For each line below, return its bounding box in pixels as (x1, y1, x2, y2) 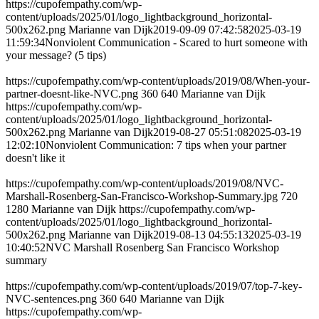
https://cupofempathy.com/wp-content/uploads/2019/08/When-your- (6, 75, 310, 88)
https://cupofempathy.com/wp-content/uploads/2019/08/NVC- (6, 177, 283, 190)
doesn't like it (6, 152, 65, 164)
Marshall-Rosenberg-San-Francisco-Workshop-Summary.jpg (6, 190, 278, 203)
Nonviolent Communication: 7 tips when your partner (46, 139, 286, 152)
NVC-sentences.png (6, 293, 97, 305)
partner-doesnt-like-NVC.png (6, 88, 138, 100)
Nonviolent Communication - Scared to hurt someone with (45, 36, 308, 49)
